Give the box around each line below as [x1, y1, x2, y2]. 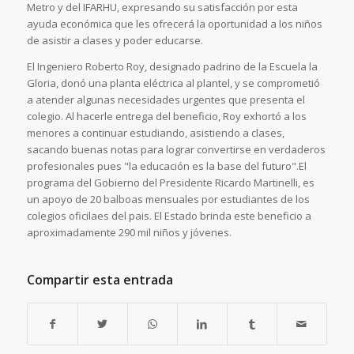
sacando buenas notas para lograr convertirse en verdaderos [26, 141, 326, 156]
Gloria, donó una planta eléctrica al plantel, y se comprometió [26, 75, 320, 90]
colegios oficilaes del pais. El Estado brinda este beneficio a [26, 208, 311, 223]
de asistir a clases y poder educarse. [26, 33, 203, 48]
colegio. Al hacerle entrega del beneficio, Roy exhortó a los [26, 108, 307, 123]
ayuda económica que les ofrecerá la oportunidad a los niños [26, 17, 322, 32]
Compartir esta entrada [26, 270, 173, 288]
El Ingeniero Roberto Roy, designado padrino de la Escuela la [26, 58, 318, 73]
